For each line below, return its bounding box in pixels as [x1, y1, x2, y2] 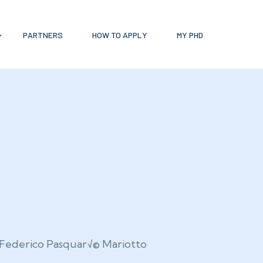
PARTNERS [22, 29, 63, 40]
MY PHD [176, 29, 203, 40]
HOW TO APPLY [92, 29, 147, 40]
